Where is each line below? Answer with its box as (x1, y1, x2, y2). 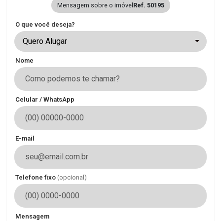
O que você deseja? (15, 21, 75, 29)
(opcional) (57, 174, 87, 182)
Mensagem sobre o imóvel (57, 1, 133, 9)
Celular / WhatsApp (15, 96, 74, 104)
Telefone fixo (15, 174, 57, 182)
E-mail (15, 135, 35, 143)
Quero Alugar (23, 37, 67, 46)
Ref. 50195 (133, 1, 164, 9)
